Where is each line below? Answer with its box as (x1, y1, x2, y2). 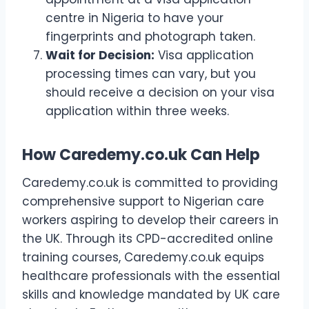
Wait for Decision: (46, 46, 154, 63)
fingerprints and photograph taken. (46, 28, 255, 45)
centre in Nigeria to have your (46, 9, 223, 26)
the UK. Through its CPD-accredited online (22, 230, 273, 247)
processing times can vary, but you (46, 65, 256, 82)
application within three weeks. (46, 102, 229, 119)
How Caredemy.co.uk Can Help (22, 143, 260, 166)
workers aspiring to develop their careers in (22, 211, 279, 228)
